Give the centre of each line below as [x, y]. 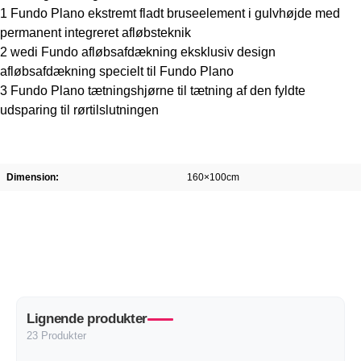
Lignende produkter [87, 319]
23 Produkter [56, 336]
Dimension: [33, 178]
